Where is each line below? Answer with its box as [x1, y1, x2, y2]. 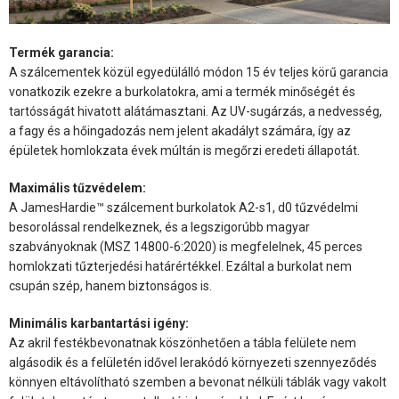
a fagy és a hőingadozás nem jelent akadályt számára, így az [9, 123, 351, 138]
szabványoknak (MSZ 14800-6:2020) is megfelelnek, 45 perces [9, 239, 362, 254]
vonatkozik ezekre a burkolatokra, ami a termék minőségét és [9, 84, 355, 99]
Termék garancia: [9, 45, 114, 60]
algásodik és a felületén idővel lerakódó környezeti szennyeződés [9, 354, 377, 370]
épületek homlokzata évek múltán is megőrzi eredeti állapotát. [9, 142, 360, 158]
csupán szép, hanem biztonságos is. [9, 278, 212, 293]
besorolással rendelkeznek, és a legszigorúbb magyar [9, 219, 310, 234]
